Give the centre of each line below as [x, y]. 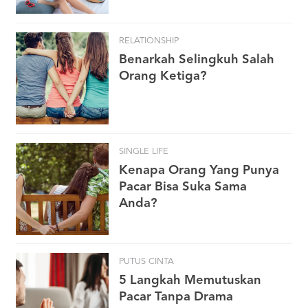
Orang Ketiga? [163, 76]
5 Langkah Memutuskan [190, 281]
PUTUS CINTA [146, 262]
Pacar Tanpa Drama [176, 297]
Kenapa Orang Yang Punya [199, 170]
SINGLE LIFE [144, 151]
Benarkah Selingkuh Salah [197, 59]
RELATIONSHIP [149, 41]
